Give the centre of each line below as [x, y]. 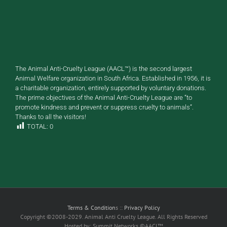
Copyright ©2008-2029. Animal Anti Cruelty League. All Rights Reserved [113, 217]
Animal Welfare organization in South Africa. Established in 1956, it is [113, 78]
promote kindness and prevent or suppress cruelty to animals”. [104, 107]
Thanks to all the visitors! [51, 117]
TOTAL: [37, 126]
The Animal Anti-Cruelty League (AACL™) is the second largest [104, 68]
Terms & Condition [91, 208]
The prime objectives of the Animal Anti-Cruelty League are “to [104, 97]
